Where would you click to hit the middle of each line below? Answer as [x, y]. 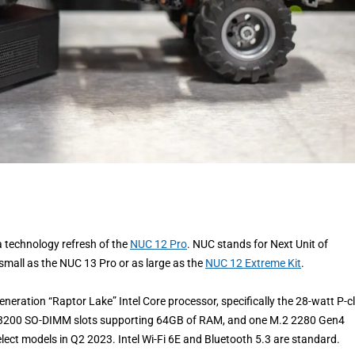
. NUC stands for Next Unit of [258, 244]
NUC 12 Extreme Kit [253, 263]
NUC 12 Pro [158, 244]
